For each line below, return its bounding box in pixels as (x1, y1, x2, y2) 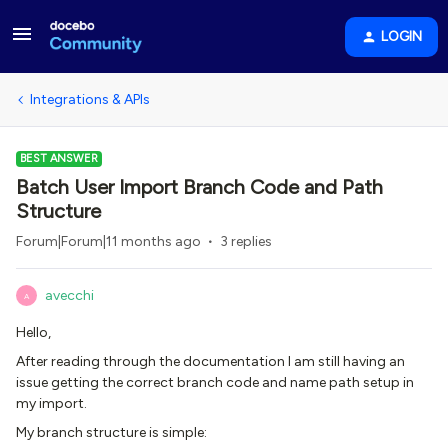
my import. (16, 395, 87, 412)
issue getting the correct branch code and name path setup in (16, 374, 414, 391)
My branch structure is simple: (16, 424, 207, 441)
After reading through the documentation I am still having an (16, 353, 405, 370)
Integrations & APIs (30, 91, 150, 108)
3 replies (220, 233, 272, 250)
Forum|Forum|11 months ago (16, 233, 201, 250)
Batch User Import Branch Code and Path (16, 175, 383, 199)
